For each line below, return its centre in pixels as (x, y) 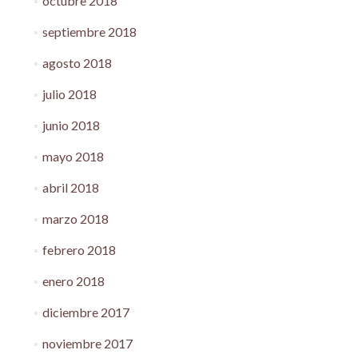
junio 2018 (71, 125)
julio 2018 (69, 94)
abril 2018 (70, 187)
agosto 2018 (77, 63)
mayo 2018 (73, 156)
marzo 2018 (75, 219)
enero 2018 (73, 281)
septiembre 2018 (89, 32)
